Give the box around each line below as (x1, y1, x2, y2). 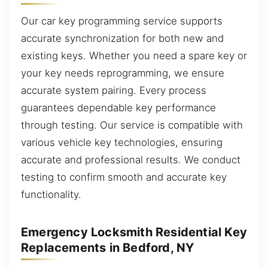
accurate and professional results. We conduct (21, 153, 240, 166)
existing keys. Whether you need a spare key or (21, 49, 247, 62)
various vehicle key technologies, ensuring (21, 136, 223, 148)
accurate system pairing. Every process (21, 84, 206, 96)
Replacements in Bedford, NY (21, 240, 194, 255)
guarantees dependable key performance (21, 101, 216, 114)
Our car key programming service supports (21, 14, 223, 27)
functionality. (21, 188, 81, 200)
